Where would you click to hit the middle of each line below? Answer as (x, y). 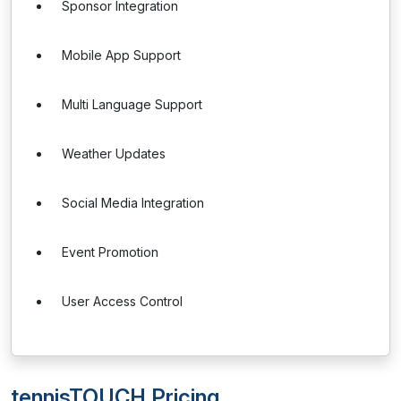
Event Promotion (110, 252)
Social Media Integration (133, 203)
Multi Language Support (132, 104)
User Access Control (122, 301)
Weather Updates (114, 154)
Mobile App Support (121, 55)
